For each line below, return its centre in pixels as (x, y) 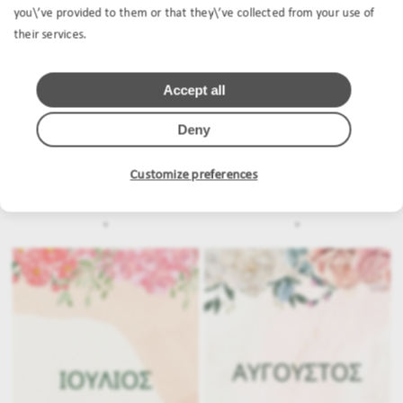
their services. (50, 35)
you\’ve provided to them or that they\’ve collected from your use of (194, 13)
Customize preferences (194, 175)
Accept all (194, 90)
